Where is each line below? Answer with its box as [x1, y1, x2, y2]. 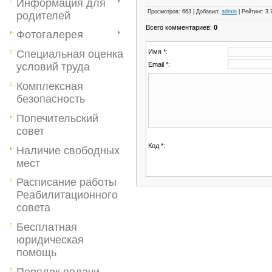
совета [16, 202, 50, 214]
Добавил [196, 8, 218, 15]
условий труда [16, 61, 90, 73]
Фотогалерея [16, 29, 83, 41]
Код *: [148, 141, 165, 149]
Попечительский [16, 112, 98, 124]
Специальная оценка [16, 48, 123, 61]
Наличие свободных [16, 144, 120, 157]
